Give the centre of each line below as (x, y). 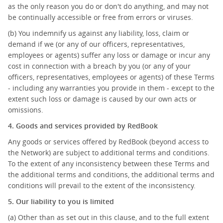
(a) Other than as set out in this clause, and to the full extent (109, 217)
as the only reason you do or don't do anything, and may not (108, 6)
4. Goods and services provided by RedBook (83, 126)
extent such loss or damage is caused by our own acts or (102, 99)
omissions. (26, 110)
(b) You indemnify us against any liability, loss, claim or (99, 33)
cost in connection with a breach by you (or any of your (99, 66)
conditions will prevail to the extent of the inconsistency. (102, 185)
